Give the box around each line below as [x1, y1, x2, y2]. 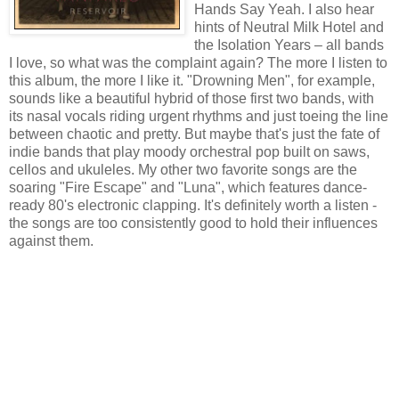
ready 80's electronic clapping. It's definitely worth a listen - [9, 198, 377, 214]
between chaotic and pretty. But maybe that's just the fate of [9, 126, 379, 142]
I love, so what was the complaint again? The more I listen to [9, 55, 387, 71]
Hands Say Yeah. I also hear [194, 2, 374, 18]
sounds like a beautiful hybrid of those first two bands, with [9, 91, 374, 107]
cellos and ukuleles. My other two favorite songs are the [9, 162, 357, 178]
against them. [9, 233, 94, 249]
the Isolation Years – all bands [194, 37, 384, 53]
